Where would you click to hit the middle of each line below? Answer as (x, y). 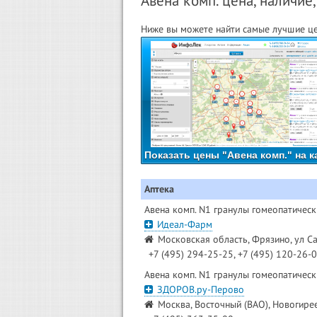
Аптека (159, 189)
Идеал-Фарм (184, 224)
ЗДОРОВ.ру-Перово (200, 289)
